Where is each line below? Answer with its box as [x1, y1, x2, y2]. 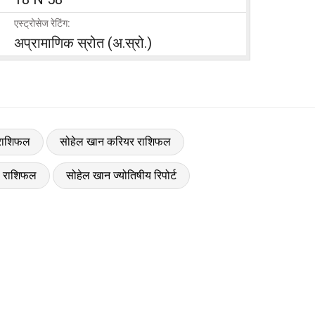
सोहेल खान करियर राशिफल [59, 134, 171, 148]
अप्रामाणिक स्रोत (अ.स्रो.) [14, 34, 152, 51]
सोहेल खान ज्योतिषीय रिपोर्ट [65, 168, 176, 182]
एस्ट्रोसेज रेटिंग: [14, 17, 70, 29]
